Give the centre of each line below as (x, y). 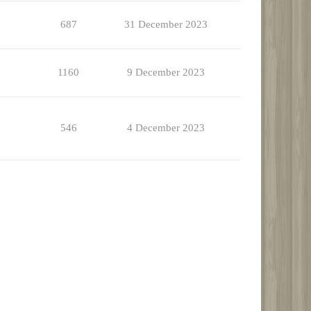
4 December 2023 (166, 128)
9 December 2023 (166, 73)
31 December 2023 (166, 25)
